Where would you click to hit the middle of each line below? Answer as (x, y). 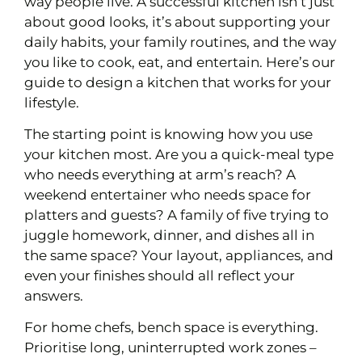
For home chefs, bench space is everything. (171, 328)
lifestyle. (52, 102)
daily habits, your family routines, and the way (180, 42)
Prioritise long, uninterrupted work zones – (170, 348)
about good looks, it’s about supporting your (177, 21)
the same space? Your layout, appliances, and (179, 255)
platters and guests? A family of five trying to (177, 215)
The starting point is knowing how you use (168, 134)
